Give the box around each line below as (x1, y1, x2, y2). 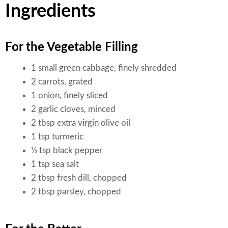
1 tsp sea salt (31, 159, 79, 168)
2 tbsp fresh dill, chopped (31, 173, 127, 182)
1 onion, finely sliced (31, 91, 108, 100)
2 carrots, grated (31, 77, 93, 86)
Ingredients (5, 2, 96, 20)
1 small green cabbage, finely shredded (31, 63, 177, 72)
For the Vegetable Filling (5, 41, 138, 53)
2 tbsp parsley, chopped (31, 187, 121, 196)
